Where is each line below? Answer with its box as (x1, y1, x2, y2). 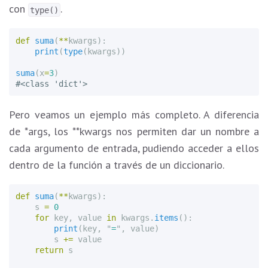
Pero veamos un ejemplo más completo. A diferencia (9, 107, 259, 121)
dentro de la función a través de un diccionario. (9, 157, 224, 172)
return (35, 245, 64, 255)
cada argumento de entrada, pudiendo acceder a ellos (9, 141, 259, 155)
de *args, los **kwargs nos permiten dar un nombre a (9, 124, 259, 138)
